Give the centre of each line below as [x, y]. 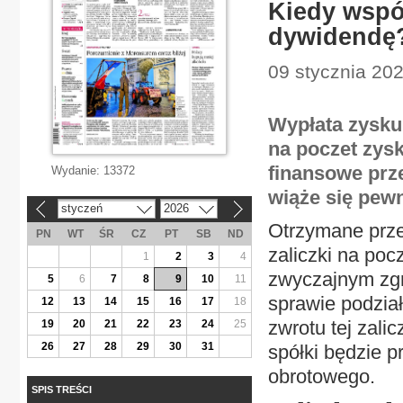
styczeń [81, 208]
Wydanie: [77, 170]
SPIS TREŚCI [62, 389]
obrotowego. [322, 376]
